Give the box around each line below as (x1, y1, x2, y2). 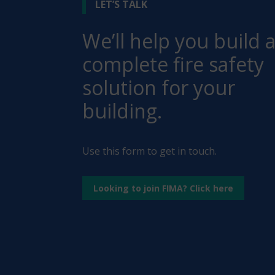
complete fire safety (82, 50, 265, 77)
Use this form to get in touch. (82, 144, 217, 158)
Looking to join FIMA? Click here (93, 182, 234, 194)
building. (82, 97, 163, 124)
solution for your (82, 74, 236, 101)
